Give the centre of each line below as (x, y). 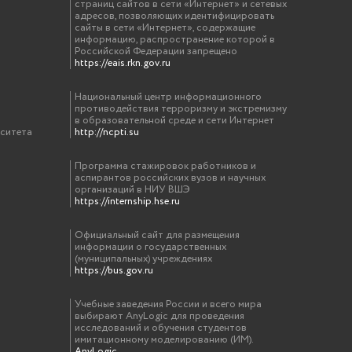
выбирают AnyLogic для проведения (160, 316)
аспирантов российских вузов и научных (170, 178)
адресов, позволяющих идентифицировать (175, 16)
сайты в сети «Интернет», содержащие (165, 27)
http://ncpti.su (107, 132)
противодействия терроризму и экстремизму (181, 108)
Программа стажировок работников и (166, 166)
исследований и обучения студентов (161, 328)
